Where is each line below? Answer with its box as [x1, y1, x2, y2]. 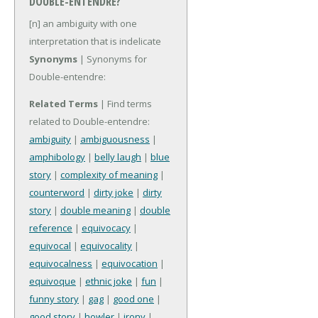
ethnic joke [85, 275, 132, 288]
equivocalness [29, 257, 92, 270]
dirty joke [94, 186, 133, 199]
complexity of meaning [60, 168, 158, 182]
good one [113, 292, 154, 306]
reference [29, 221, 72, 235]
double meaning [60, 204, 131, 217]
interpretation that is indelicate [29, 35, 161, 48]
